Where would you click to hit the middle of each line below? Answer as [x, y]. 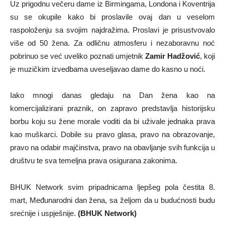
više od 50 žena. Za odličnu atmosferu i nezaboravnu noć [113, 43]
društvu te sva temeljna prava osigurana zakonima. [94, 160]
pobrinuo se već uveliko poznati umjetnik [78, 56]
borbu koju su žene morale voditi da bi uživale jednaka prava [113, 121]
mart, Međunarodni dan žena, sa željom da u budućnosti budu [113, 200]
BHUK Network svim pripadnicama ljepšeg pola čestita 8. [113, 187]
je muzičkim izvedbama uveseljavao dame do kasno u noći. [108, 69]
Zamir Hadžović [172, 56]
